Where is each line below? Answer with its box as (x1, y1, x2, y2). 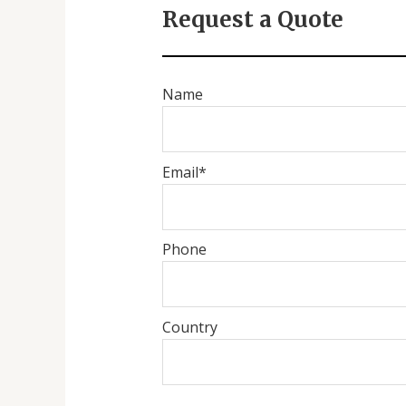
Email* (161, 161, 207, 182)
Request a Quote (161, 5, 343, 34)
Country (161, 317, 217, 338)
